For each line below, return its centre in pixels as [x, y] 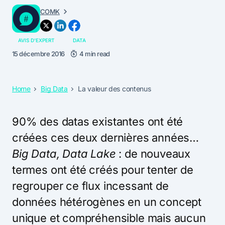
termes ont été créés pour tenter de [103, 170]
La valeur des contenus [115, 88]
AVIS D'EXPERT [36, 40]
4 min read [95, 53]
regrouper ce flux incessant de [90, 186]
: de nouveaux [153, 153]
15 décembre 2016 [38, 53]
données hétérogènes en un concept [107, 202]
